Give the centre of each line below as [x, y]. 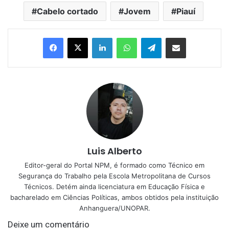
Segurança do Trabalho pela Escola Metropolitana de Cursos [114, 176]
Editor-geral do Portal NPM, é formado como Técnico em [114, 165]
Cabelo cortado [67, 11]
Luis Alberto [114, 151]
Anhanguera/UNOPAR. [114, 208]
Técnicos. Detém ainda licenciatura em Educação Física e [114, 186]
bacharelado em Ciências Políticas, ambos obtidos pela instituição [114, 197]
